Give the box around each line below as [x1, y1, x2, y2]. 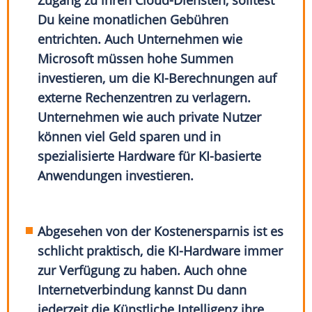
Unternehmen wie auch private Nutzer [38, 109, 262, 126]
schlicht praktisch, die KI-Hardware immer [38, 242, 283, 260]
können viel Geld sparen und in [38, 128, 221, 146]
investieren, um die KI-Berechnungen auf [38, 70, 277, 87]
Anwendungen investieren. [38, 167, 198, 185]
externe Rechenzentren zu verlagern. [38, 89, 251, 107]
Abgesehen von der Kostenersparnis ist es [38, 223, 284, 240]
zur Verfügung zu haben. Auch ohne [38, 262, 247, 279]
